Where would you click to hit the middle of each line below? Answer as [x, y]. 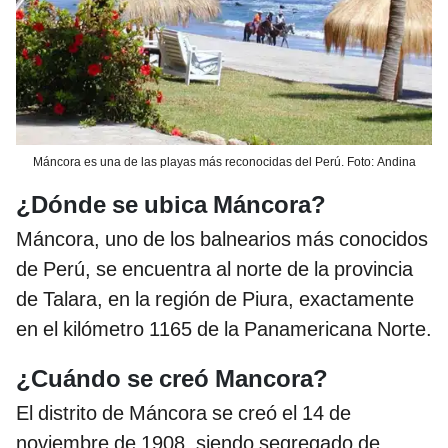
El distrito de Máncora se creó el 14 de [183, 413]
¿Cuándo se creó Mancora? [172, 379]
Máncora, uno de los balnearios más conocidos [222, 239]
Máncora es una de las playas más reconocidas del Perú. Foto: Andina [224, 161]
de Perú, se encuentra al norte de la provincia [214, 269]
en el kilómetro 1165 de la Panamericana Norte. [224, 329]
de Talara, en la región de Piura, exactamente [215, 299]
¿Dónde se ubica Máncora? [171, 205]
